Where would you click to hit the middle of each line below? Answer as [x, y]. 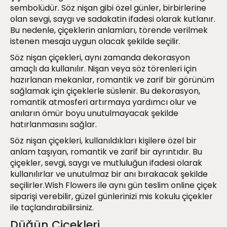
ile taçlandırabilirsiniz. [53, 208]
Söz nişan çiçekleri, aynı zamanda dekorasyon [100, 58]
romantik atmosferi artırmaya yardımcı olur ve [103, 102]
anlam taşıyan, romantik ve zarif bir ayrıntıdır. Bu [106, 152]
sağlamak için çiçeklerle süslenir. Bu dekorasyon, [105, 91]
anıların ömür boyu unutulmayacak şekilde [94, 113]
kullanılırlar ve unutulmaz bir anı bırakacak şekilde [109, 174]
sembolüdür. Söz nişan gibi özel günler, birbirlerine [108, 8]
